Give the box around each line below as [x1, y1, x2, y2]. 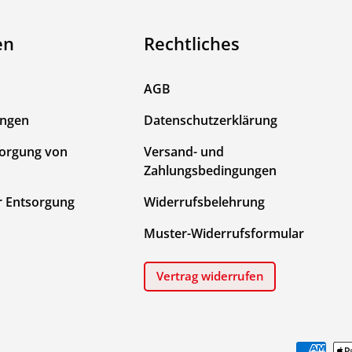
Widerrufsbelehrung [144, 192, 265, 211]
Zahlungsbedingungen [144, 161, 277, 179]
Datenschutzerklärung [144, 111, 277, 129]
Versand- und [144, 142, 224, 160]
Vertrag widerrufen [156, 268, 264, 284]
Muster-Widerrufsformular [144, 224, 304, 242]
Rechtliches [144, 31, 240, 55]
